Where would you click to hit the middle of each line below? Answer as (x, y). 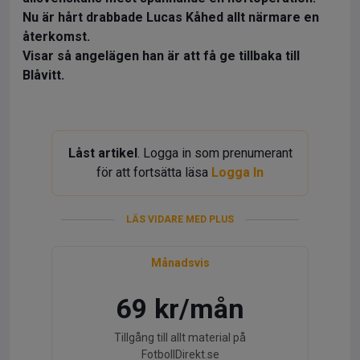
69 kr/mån (180, 309)
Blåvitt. (43, 75)
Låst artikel (102, 153)
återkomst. (58, 37)
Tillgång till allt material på (180, 337)
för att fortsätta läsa (154, 172)
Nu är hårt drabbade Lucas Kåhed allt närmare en (171, 17)
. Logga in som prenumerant (215, 153)
